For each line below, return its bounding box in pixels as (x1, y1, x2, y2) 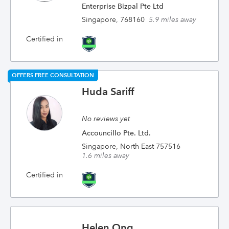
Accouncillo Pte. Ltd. (82, 128, 151, 138)
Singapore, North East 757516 (82, 142, 181, 151)
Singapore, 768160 (82, 15, 145, 24)
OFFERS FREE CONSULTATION (12, 72, 94, 79)
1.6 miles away (82, 151, 130, 160)
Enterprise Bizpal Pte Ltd (82, 2, 164, 11)
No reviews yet (82, 114, 130, 123)
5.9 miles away (149, 15, 197, 24)
